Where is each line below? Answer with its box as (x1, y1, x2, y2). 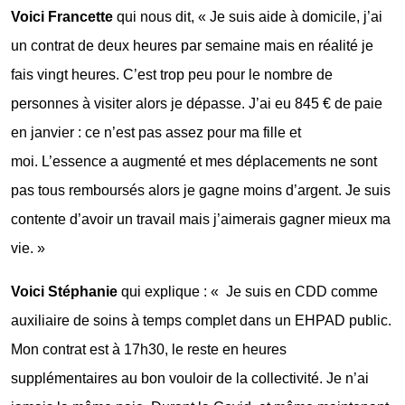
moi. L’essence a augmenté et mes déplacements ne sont (11, 153, 377, 169)
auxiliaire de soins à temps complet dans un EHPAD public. (11, 312, 391, 328)
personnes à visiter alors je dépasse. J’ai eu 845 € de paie (11, 95, 382, 111)
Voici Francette (11, 8, 117, 24)
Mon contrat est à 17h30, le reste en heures (11, 341, 287, 357)
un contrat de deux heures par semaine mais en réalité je (11, 37, 373, 53)
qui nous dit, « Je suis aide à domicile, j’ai (117, 8, 382, 24)
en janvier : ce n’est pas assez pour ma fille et (11, 124, 301, 140)
